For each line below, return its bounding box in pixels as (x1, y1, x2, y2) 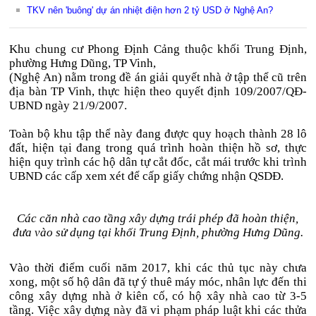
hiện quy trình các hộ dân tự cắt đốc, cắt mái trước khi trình (9, 155, 307, 169)
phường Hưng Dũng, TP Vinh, (9, 56, 157, 70)
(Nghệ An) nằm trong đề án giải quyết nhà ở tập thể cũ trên (9, 71, 307, 84)
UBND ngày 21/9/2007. (9, 99, 128, 112)
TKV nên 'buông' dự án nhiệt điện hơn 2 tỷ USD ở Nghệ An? (27, 5, 274, 16)
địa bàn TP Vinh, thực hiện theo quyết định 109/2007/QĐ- (9, 85, 307, 98)
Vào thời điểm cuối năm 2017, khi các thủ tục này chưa (9, 261, 307, 274)
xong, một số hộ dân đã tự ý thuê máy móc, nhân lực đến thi (9, 275, 307, 288)
